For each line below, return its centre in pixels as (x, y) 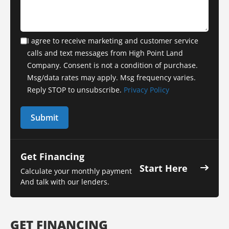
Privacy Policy (146, 89)
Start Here (164, 168)
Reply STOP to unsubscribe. (75, 89)
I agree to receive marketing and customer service (113, 40)
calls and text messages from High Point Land (105, 53)
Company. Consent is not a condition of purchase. (112, 65)
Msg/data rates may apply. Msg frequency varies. (111, 77)
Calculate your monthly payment (76, 171)
